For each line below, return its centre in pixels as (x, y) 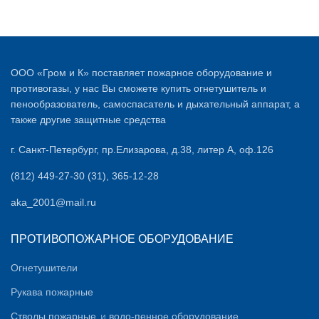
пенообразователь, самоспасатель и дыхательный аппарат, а (155, 104)
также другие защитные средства (88, 120)
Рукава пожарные (52, 292)
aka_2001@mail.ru (53, 202)
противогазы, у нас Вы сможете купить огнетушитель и (138, 88)
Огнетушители (44, 268)
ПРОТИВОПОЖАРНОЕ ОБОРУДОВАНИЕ (122, 239)
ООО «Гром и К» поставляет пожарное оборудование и (141, 73)
